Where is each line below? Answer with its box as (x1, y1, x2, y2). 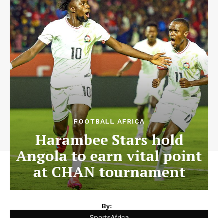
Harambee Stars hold (35, 130, 183, 149)
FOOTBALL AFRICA (73, 117, 145, 125)
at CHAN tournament (33, 162, 185, 182)
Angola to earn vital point (16, 146, 202, 165)
